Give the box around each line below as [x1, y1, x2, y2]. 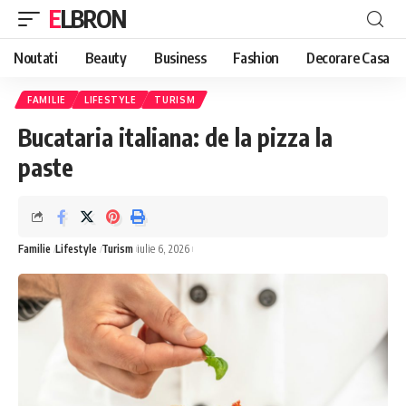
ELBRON [60, 4, 126, 34]
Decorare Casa [306, 49, 390, 67]
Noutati [14, 49, 58, 67]
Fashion [233, 49, 280, 67]
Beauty [84, 49, 127, 67]
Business [153, 49, 207, 67]
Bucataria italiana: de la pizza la [18, 122, 333, 152]
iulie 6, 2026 [137, 241, 190, 256]
